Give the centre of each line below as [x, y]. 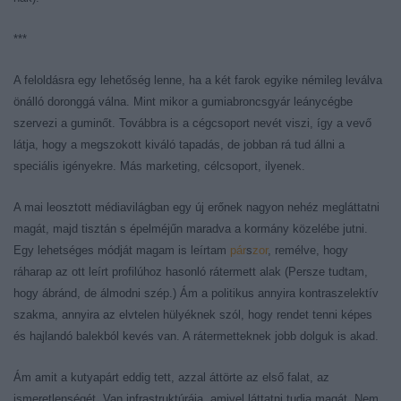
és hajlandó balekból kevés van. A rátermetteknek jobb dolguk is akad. [196, 336]
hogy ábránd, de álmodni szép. [93, 293]
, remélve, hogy [308, 250]
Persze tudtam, [328, 272]
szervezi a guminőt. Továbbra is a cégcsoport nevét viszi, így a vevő [192, 123]
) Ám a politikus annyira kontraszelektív [276, 293]
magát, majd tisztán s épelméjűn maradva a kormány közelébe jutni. [191, 229]
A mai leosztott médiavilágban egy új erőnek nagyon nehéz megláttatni [196, 207]
